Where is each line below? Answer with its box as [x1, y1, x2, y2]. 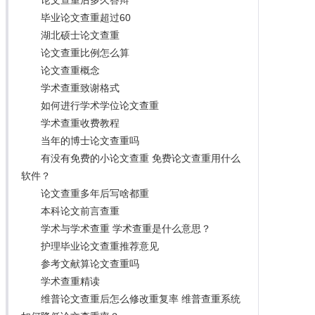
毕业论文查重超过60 [40, 11, 131, 23]
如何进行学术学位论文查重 [40, 99, 159, 111]
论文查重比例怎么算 [40, 46, 129, 58]
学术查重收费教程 [40, 117, 120, 129]
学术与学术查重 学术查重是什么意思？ [40, 222, 211, 234]
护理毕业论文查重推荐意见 [40, 240, 159, 252]
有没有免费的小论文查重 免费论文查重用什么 [40, 152, 240, 164]
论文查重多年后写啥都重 [40, 187, 149, 199]
